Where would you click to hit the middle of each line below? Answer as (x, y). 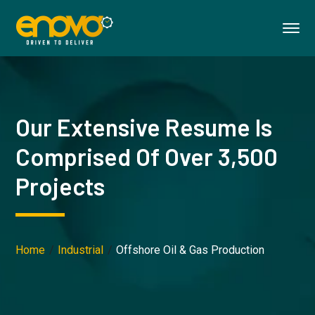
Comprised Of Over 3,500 (147, 156)
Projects (60, 186)
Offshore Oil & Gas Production (191, 250)
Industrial (81, 250)
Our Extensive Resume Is (144, 127)
